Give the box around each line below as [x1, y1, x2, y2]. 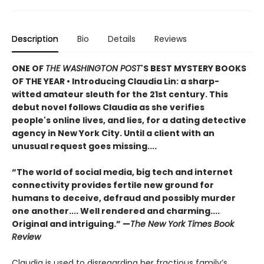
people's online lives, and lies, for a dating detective [12, 114, 246, 126]
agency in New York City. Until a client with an [12, 127, 214, 139]
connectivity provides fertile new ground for [12, 179, 214, 191]
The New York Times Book [130, 217, 234, 230]
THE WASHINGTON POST [45, 62, 141, 74]
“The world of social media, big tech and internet [12, 166, 233, 178]
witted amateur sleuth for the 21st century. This [12, 88, 228, 100]
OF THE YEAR [12, 75, 67, 87]
